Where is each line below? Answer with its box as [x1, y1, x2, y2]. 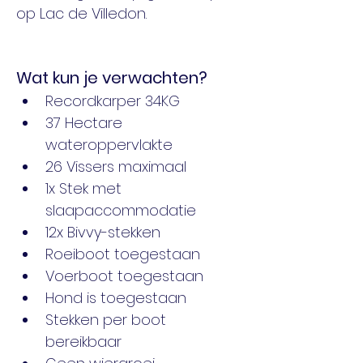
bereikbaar [45, 331, 122, 352]
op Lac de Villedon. [16, 3, 147, 23]
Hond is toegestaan [45, 288, 186, 308]
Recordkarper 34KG [45, 91, 180, 111]
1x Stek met [45, 178, 126, 199]
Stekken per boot [45, 310, 170, 330]
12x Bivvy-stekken [45, 222, 160, 242]
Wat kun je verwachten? [16, 66, 207, 89]
